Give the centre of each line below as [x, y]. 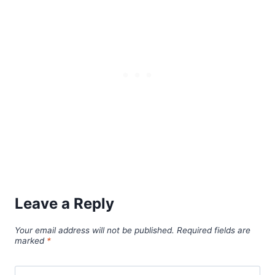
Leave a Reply [64, 203]
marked [31, 240]
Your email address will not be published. [95, 230]
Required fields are [214, 230]
